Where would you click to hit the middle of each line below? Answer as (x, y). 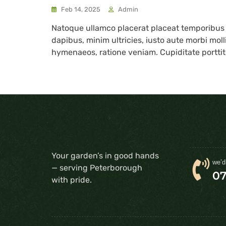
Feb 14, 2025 (81, 9)
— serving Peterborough (97, 167)
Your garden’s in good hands (105, 155)
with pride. (72, 180)
